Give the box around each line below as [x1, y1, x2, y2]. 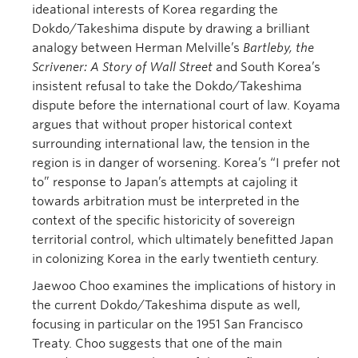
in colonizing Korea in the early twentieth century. [32, 252, 319, 266]
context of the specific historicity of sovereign [32, 213, 295, 228]
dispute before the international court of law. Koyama [32, 98, 340, 113]
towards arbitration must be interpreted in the [32, 194, 300, 209]
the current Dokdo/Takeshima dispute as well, [32, 298, 300, 312]
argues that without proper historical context [32, 117, 292, 132]
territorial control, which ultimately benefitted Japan [32, 233, 333, 247]
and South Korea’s [216, 60, 320, 74]
